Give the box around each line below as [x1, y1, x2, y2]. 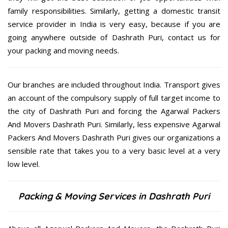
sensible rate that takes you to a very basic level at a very [8, 146, 220, 156]
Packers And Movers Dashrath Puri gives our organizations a [8, 132, 220, 143]
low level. [8, 159, 40, 169]
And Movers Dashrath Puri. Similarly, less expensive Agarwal [8, 119, 220, 130]
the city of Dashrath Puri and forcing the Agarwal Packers [8, 106, 220, 117]
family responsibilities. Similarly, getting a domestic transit [8, 6, 220, 16]
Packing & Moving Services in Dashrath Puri [18, 190, 210, 203]
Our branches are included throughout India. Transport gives [8, 79, 220, 90]
